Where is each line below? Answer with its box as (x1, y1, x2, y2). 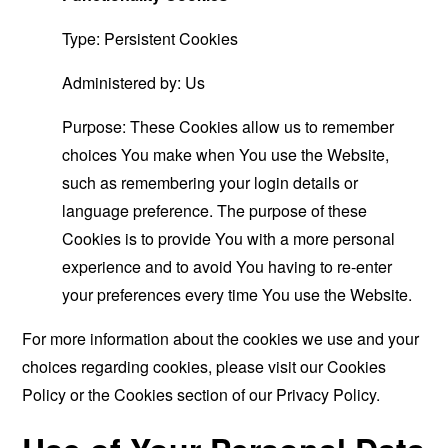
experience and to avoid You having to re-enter (62, 255, 393, 278)
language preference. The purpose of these (62, 199, 368, 222)
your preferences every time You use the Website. (62, 283, 413, 306)
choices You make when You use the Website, (62, 143, 390, 166)
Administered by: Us (62, 71, 206, 94)
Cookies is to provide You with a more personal (62, 227, 396, 250)
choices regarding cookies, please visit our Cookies (22, 355, 387, 378)
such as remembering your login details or (62, 171, 359, 194)
